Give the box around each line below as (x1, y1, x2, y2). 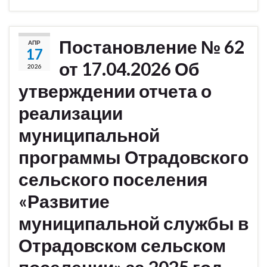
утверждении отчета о (18, 80, 212, 102)
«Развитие (18, 190, 110, 212)
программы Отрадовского (18, 146, 249, 168)
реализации (18, 102, 123, 124)
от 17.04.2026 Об (59, 58, 200, 80)
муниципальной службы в (18, 212, 249, 234)
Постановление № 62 (59, 36, 244, 58)
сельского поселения (18, 168, 208, 190)
